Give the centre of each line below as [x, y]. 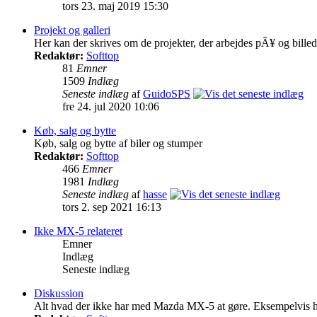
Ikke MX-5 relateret [78, 231]
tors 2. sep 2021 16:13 [112, 207]
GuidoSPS [167, 94]
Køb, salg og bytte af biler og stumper [118, 144]
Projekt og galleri [72, 30]
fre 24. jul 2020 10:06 [111, 107]
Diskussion [59, 294]
